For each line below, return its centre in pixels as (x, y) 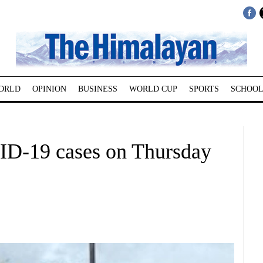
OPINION (49, 89)
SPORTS (204, 89)
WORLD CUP (153, 89)
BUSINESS (97, 89)
